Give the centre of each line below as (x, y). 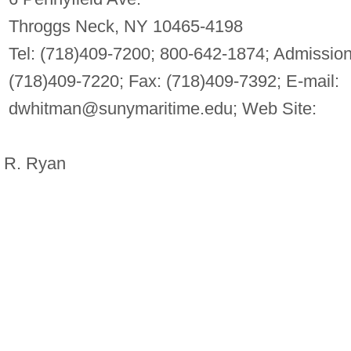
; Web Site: (274, 108)
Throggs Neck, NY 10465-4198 (125, 26)
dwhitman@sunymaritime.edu (120, 108)
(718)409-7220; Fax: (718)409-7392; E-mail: (174, 81)
